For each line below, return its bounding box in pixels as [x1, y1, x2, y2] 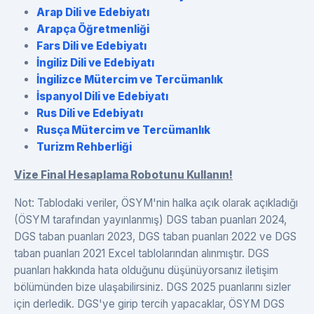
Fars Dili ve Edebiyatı [36, 39, 146, 53]
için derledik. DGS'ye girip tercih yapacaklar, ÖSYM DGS [14, 297, 285, 311]
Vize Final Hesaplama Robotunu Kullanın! [14, 168, 233, 182]
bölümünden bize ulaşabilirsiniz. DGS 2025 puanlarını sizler [14, 280, 291, 294]
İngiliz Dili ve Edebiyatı [36, 56, 154, 70]
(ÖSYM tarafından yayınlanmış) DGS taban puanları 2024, [14, 213, 287, 227]
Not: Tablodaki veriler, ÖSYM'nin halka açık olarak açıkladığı [14, 196, 298, 210]
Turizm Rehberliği [36, 140, 132, 154]
